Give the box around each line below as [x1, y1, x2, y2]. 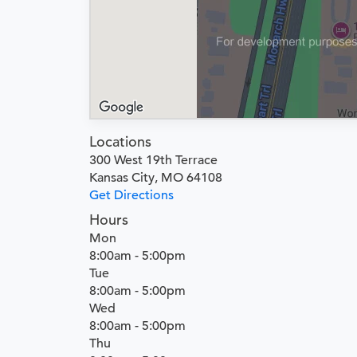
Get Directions [89, 187, 174, 203]
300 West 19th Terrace [89, 152, 218, 168]
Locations [89, 132, 151, 151]
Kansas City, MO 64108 [89, 170, 222, 186]
